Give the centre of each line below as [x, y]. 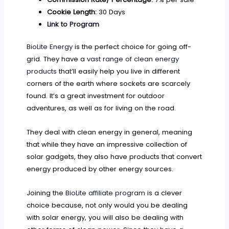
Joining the [46, 193]
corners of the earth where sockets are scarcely [109, 83]
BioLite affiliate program [106, 193]
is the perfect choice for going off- [132, 47]
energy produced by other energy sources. [100, 169]
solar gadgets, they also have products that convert [114, 156]
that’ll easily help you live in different [119, 71]
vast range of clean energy [133, 59]
